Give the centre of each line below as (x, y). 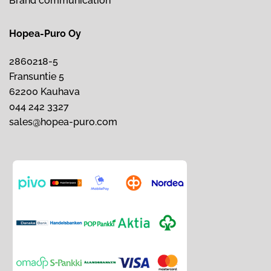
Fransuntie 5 (37, 77)
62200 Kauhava (44, 92)
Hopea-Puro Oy (45, 34)
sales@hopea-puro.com (63, 122)
